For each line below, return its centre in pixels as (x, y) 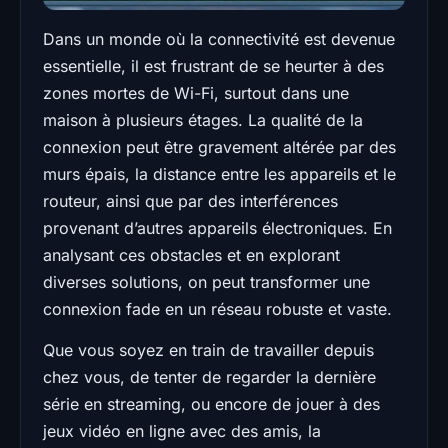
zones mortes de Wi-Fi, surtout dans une (196, 92)
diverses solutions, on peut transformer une (206, 281)
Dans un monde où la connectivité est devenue (219, 38)
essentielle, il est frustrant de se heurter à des (213, 65)
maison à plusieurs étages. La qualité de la (203, 119)
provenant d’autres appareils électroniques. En (217, 227)
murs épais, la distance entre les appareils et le (219, 173)
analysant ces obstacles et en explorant (191, 254)
